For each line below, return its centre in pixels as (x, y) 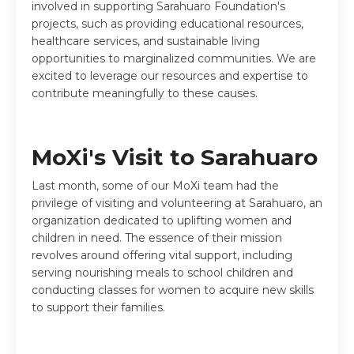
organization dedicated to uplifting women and (162, 220)
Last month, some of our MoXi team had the (155, 185)
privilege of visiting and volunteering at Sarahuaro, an (177, 203)
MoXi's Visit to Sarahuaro (175, 157)
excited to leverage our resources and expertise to (170, 75)
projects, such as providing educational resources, (168, 23)
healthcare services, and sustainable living (146, 41)
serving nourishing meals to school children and (162, 272)
